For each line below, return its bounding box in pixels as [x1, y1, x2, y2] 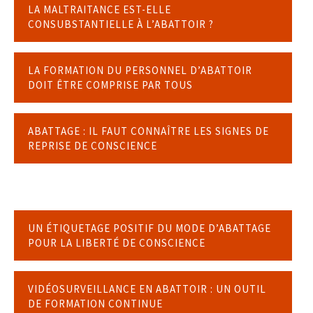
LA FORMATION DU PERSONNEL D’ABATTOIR [28, 64, 252, 78]
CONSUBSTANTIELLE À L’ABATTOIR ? [28, 17, 217, 31]
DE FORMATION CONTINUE [28, 297, 166, 311]
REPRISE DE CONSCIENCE [28, 139, 160, 153]
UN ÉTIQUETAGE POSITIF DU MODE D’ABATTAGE [28, 221, 271, 235]
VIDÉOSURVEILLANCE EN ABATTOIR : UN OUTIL [28, 282, 266, 296]
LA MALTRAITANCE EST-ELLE [28, 3, 171, 17]
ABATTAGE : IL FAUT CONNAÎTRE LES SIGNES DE [28, 124, 269, 138]
